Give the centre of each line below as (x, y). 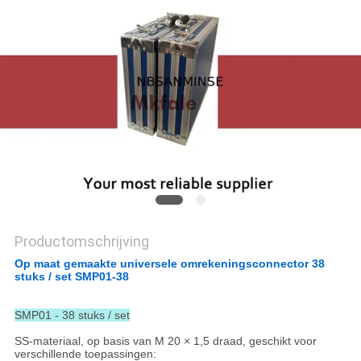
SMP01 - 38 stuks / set (72, 315)
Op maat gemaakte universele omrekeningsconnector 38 (169, 264)
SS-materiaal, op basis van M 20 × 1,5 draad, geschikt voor (165, 341)
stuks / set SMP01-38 (71, 277)
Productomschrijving (81, 242)
